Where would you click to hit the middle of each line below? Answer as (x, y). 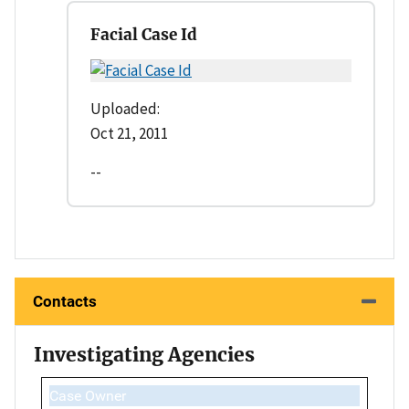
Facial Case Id (144, 34)
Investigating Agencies (144, 354)
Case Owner (88, 395)
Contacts (65, 301)
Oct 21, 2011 (129, 133)
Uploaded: (125, 108)
